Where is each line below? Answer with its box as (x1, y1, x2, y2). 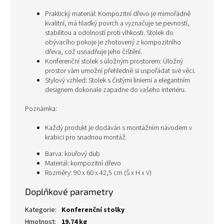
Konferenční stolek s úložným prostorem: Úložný (45, 56, 183, 66)
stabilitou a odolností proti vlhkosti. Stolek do (45, 28, 173, 38)
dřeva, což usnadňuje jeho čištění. (45, 47, 142, 57)
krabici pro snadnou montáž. (45, 132, 127, 142)
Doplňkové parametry (25, 186, 113, 197)
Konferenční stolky (61, 205, 124, 215)
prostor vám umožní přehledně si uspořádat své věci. (45, 66, 195, 76)
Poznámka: (25, 104, 57, 114)
